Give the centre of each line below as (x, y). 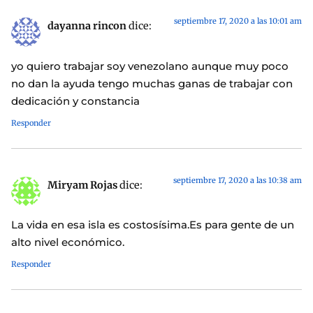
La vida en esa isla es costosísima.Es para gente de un (153, 225)
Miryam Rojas (82, 185)
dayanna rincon (87, 26)
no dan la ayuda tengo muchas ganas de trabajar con (152, 83)
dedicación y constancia (75, 101)
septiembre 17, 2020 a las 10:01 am (238, 21)
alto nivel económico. (68, 242)
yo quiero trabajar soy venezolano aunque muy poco (150, 66)
